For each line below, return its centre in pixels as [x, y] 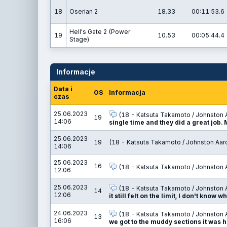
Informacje [76, 72]
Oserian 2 [84, 11]
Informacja [127, 92]
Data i [63, 89]
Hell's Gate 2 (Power [100, 32]
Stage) [79, 39]
